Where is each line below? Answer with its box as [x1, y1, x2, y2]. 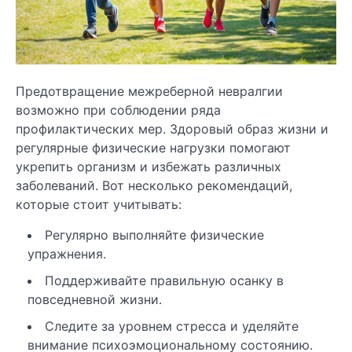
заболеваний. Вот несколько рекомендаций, [16, 177, 292, 193]
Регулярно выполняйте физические [45, 226, 264, 243]
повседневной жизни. [27, 291, 162, 307]
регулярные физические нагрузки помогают [16, 139, 291, 156]
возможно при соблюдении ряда [16, 101, 221, 118]
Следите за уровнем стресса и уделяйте [45, 317, 299, 334]
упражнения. [27, 245, 106, 262]
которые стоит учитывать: [16, 196, 181, 212]
